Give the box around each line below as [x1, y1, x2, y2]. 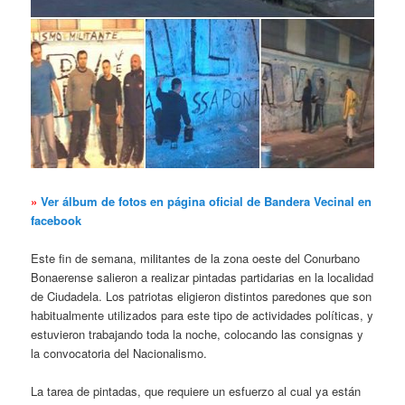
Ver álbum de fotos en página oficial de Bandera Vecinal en [41, 192, 372, 210]
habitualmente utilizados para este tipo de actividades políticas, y [31, 306, 374, 324]
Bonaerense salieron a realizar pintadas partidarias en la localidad [31, 268, 374, 286]
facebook [31, 211, 82, 229]
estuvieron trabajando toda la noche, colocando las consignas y [31, 325, 364, 343]
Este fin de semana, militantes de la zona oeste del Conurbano [31, 249, 361, 267]
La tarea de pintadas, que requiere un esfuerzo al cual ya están [31, 382, 362, 400]
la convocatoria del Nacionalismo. [31, 344, 208, 362]
